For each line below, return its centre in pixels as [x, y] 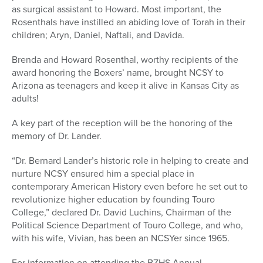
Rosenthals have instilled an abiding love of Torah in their [129, 22]
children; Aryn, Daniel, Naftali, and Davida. [98, 35]
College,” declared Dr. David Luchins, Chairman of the [122, 213]
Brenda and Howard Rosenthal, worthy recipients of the [125, 60]
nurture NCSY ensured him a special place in [103, 174]
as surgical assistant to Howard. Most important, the [117, 9]
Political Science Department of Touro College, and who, [127, 225]
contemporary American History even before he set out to [130, 187]
